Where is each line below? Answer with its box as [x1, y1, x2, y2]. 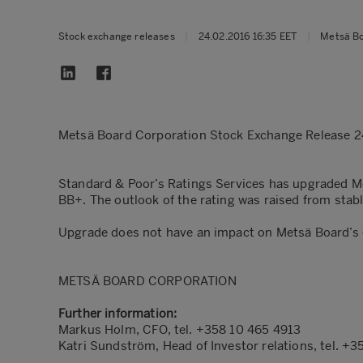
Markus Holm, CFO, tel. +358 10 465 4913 [58, 322, 301, 337]
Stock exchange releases [58, 31, 175, 42]
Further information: [58, 306, 177, 321]
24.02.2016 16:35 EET [198, 31, 297, 42]
